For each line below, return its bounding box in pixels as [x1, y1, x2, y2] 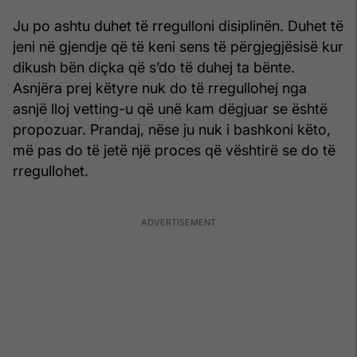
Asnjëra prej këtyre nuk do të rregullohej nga [13, 79, 307, 96]
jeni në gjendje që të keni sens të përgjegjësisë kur [13, 37, 343, 55]
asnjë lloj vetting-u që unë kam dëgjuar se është [13, 100, 328, 117]
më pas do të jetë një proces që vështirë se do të [13, 141, 335, 159]
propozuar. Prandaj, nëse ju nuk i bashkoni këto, [13, 120, 331, 138]
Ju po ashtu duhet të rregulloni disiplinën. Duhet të [13, 17, 343, 34]
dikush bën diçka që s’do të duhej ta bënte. [13, 58, 295, 76]
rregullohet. [13, 162, 88, 179]
